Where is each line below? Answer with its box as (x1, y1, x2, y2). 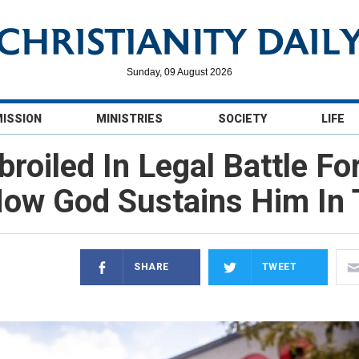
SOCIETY (217, 112, 267, 125)
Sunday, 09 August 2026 (127, 67, 232, 78)
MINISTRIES (96, 112, 163, 125)
